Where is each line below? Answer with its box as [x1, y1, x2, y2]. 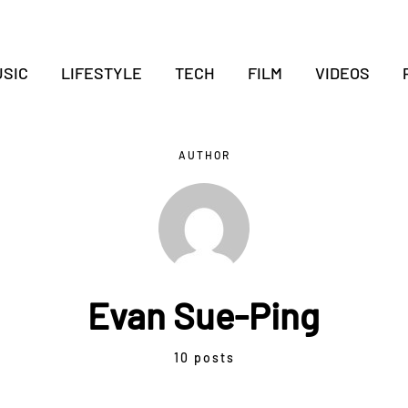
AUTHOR [178, 148, 230, 161]
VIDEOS [314, 63, 370, 83]
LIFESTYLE [60, 63, 142, 83]
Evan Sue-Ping [87, 293, 321, 337]
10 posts [173, 350, 235, 365]
